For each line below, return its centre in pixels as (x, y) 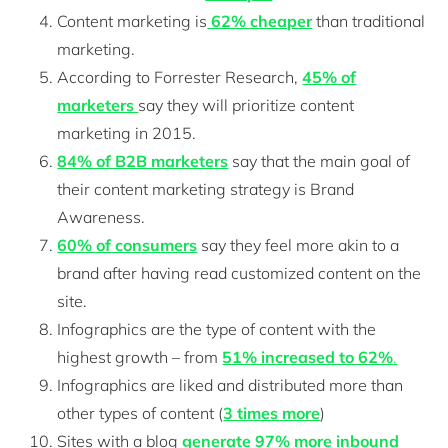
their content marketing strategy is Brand (206, 188)
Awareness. (101, 216)
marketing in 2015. (127, 132)
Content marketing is (132, 20)
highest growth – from (140, 356)
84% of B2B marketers (143, 160)
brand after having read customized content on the (239, 272)
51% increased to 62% (308, 356)
